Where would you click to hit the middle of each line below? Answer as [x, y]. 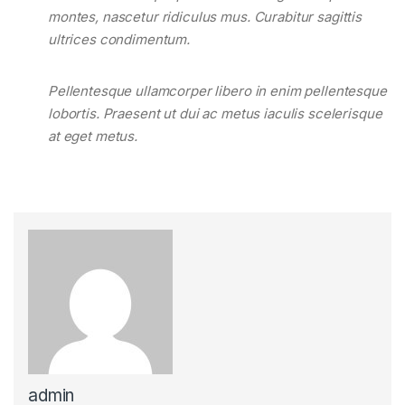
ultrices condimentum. [119, 39]
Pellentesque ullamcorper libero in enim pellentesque [217, 91]
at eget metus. [93, 137]
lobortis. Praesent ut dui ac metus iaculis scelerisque [215, 114]
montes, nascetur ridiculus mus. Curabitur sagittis [204, 16]
